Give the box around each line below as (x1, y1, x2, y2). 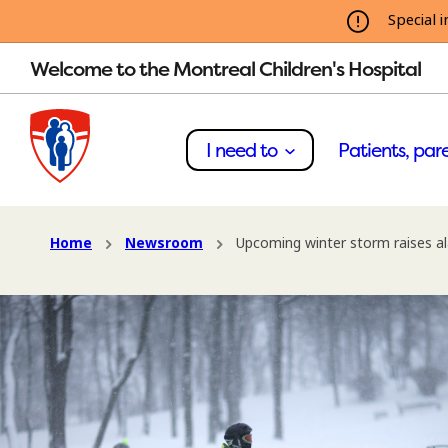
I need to (206, 137, 281, 163)
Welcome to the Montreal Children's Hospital (30, 54, 421, 82)
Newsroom (125, 233, 203, 253)
